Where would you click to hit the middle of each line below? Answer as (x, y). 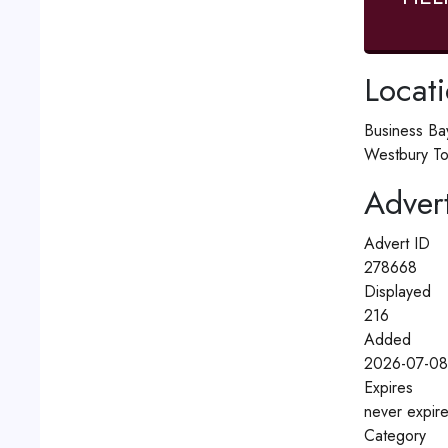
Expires (388, 387)
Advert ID (396, 243)
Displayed (397, 291)
